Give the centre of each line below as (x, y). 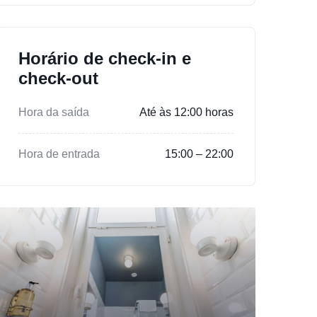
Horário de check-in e (105, 58)
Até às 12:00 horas (186, 112)
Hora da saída (54, 112)
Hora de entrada (59, 154)
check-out (58, 78)
